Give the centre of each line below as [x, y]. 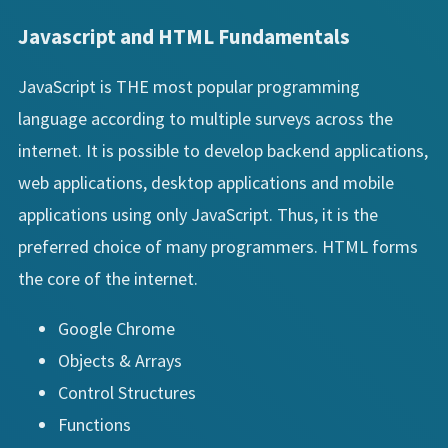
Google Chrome [116, 328]
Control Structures [127, 392]
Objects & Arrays [120, 360]
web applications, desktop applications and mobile [206, 182]
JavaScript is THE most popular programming [189, 86]
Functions [94, 424]
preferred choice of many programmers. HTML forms [218, 246]
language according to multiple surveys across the [205, 118]
